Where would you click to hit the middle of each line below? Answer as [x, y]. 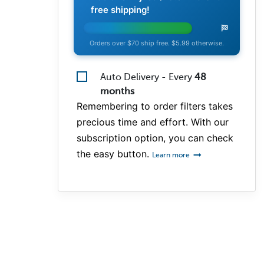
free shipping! [121, 9]
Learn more [172, 155]
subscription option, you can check [155, 138]
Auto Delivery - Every [147, 77]
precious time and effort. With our [153, 122]
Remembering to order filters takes [155, 106]
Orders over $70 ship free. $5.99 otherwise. [157, 43]
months [117, 91]
